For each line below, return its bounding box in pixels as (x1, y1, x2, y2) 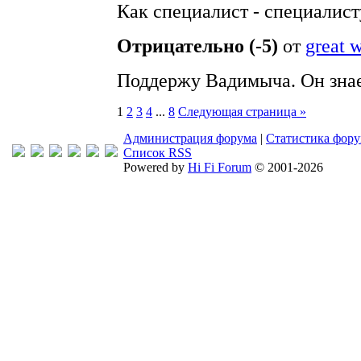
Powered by (123, 160, 188, 174)
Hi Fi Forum (188, 160, 251, 174)
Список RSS (123, 146, 192, 160)
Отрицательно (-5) (117, 35, 278, 56)
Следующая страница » (178, 105, 306, 118)
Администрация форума (123, 131, 257, 145)
